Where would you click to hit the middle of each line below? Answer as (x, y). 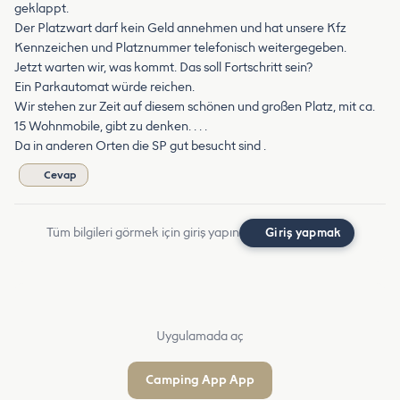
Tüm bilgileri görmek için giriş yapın (143, 233)
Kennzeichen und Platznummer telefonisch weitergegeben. (180, 48)
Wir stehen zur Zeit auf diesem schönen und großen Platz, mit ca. (195, 107)
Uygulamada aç (200, 337)
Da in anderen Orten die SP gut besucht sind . (140, 146)
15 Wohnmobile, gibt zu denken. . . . (111, 127)
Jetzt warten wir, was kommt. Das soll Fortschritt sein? (163, 68)
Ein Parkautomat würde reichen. (104, 87)
